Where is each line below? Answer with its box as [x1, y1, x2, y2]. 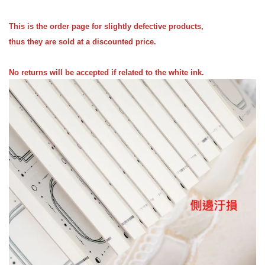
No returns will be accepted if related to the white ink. [9, 67, 204, 77]
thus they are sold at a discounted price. [9, 37, 156, 46]
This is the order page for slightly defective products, [9, 21, 203, 31]
